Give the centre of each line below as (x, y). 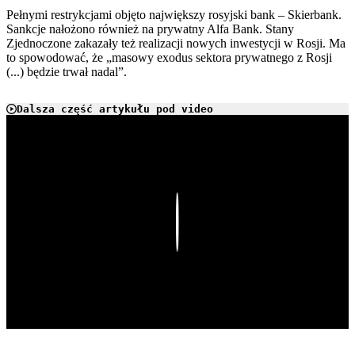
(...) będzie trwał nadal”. (67, 72)
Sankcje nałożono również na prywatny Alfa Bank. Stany (150, 29)
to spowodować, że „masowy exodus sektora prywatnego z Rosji (169, 58)
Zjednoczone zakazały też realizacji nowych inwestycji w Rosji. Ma (176, 44)
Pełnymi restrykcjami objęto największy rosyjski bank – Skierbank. (174, 15)
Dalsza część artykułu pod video (115, 109)
